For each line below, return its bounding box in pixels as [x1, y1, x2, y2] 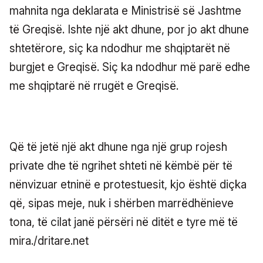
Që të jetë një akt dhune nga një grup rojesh [9, 140, 227, 154]
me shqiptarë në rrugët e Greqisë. [9, 79, 178, 93]
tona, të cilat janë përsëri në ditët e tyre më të [9, 215, 238, 229]
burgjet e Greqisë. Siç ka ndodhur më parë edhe [9, 60, 250, 74]
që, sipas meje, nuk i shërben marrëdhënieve [9, 196, 234, 210]
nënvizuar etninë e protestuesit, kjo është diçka [9, 177, 247, 191]
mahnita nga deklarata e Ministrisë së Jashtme [9, 4, 241, 18]
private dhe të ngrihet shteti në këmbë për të [9, 159, 232, 173]
